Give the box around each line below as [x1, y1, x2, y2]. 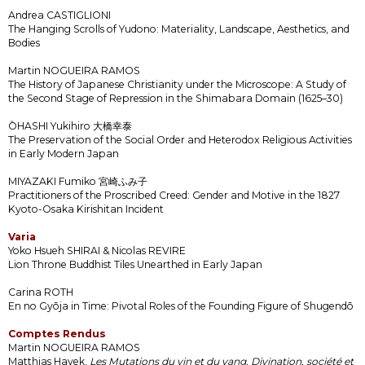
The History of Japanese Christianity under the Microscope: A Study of [8, 77, 346, 90]
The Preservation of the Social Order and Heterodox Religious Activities [8, 133, 352, 146]
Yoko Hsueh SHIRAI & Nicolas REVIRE [8, 244, 186, 257]
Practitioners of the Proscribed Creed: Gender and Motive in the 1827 [8, 188, 340, 201]
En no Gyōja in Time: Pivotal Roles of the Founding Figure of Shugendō [8, 299, 354, 312]
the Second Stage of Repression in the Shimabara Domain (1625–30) [8, 91, 343, 104]
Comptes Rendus [8, 327, 106, 340]
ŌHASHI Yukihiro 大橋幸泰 [8, 119, 132, 132]
